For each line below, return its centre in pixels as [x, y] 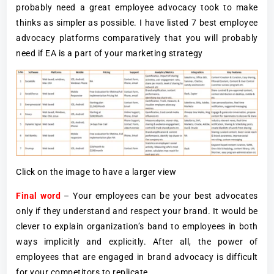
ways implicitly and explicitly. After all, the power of [137, 242]
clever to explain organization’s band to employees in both [137, 227]
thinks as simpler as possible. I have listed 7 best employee [137, 23]
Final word [39, 196]
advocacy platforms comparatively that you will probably [137, 38]
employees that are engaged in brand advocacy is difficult [137, 257]
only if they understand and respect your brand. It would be [137, 211]
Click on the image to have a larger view [96, 172]
